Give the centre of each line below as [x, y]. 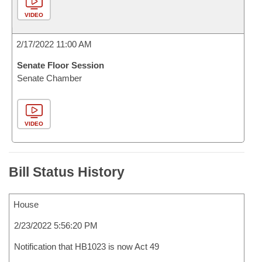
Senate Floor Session [61, 65]
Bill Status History [67, 172]
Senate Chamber [49, 78]
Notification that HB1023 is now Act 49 [87, 247]
